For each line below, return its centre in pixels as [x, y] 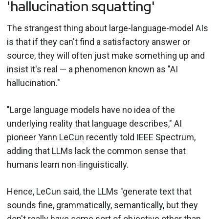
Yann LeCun [61, 137]
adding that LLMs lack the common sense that [96, 151]
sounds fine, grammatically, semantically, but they [102, 205]
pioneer [22, 137]
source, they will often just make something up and [106, 55]
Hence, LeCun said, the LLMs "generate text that [99, 191]
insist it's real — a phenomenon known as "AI [92, 69]
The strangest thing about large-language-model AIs [108, 28]
